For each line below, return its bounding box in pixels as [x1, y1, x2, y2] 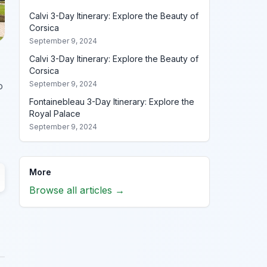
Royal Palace [29, 108, 80, 119]
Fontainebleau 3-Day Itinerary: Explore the [29, 97, 194, 107]
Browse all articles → [29, 184, 125, 196]
